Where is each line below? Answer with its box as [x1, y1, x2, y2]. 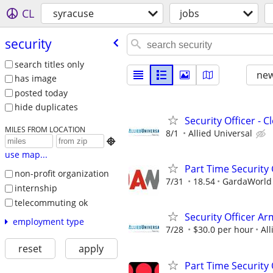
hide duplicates [14, 101, 78, 113]
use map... [4, 149, 48, 161]
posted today [14, 87, 68, 99]
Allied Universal [188, 127, 252, 139]
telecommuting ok [14, 196, 88, 208]
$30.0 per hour [193, 224, 253, 236]
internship [14, 182, 57, 194]
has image [14, 73, 57, 85]
